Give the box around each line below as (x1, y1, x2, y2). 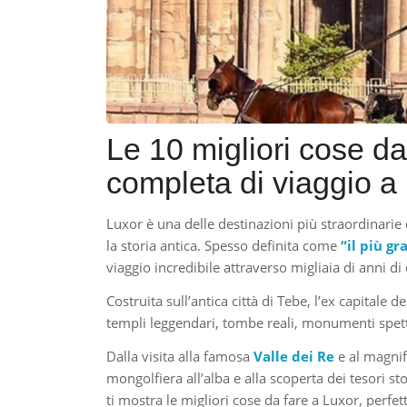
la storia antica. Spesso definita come (106, 236, 342, 255)
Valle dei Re (253, 346, 335, 365)
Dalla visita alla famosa (106, 346, 254, 365)
